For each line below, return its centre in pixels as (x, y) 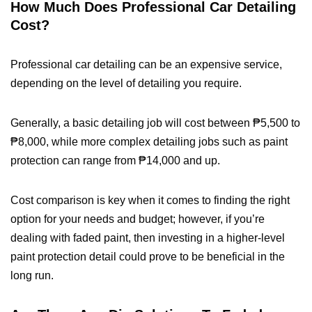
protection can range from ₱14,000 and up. (115, 161)
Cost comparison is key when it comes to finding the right (150, 201)
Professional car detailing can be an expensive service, (146, 65)
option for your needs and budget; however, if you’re (138, 219)
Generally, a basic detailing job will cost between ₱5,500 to (155, 123)
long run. (32, 276)
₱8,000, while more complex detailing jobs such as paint (149, 142)
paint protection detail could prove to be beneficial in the (148, 257)
